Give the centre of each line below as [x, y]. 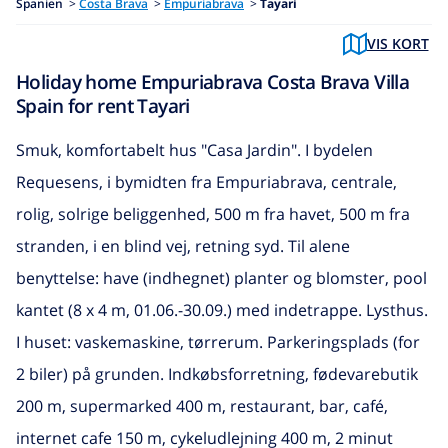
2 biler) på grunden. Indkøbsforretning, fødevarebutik [217, 373]
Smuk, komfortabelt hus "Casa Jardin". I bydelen [194, 149]
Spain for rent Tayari [103, 106]
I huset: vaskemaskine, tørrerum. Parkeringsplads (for [218, 341]
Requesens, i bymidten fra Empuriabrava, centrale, [206, 181]
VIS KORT [397, 44]
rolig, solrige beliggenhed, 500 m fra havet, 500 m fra [213, 213]
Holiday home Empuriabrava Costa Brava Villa [213, 82]
